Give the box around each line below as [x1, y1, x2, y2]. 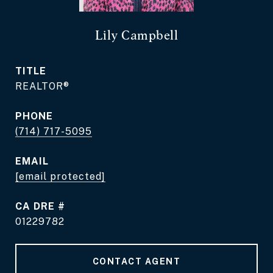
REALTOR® [15, 80, 69, 92]
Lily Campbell [94, 27, 179, 43]
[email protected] [15, 171, 105, 182]
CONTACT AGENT [92, 257, 181, 266]
